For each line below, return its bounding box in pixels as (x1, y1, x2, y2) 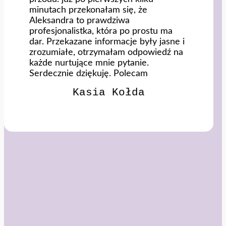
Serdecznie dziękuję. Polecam (29, 69, 148, 78)
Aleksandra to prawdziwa (29, 16, 130, 25)
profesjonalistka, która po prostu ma (29, 26, 173, 35)
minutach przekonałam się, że (29, 5, 147, 14)
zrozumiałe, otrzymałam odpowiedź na (29, 47, 183, 56)
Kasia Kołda (72, 86, 145, 98)
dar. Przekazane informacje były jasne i (29, 37, 185, 46)
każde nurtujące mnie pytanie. (29, 58, 149, 67)
